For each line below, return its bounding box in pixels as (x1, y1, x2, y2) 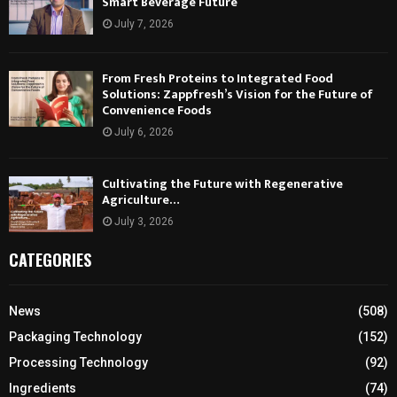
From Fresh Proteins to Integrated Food (102, 67, 333, 89)
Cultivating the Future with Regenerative (102, 173, 343, 194)
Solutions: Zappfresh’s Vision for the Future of (102, 83, 373, 105)
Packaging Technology (9, 330, 142, 345)
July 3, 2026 (114, 214, 174, 228)
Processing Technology (9, 355, 148, 370)
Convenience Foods (102, 99, 212, 121)
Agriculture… (102, 189, 180, 210)
